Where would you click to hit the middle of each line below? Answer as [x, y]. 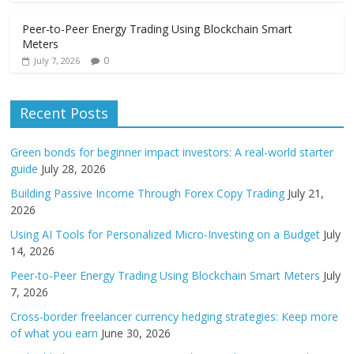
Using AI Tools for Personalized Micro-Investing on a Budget [166, 234]
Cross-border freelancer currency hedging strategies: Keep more [175, 316]
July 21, [306, 193]
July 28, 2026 [74, 169]
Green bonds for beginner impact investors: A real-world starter [172, 152]
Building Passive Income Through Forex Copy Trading [148, 193]
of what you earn [55, 333]
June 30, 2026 [136, 333]
